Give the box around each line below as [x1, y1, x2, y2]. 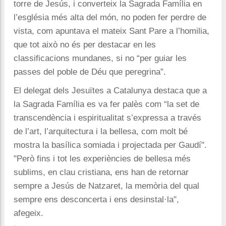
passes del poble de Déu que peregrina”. [14, 67, 168, 77]
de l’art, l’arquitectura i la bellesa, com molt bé [14, 126, 188, 136]
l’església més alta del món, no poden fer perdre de [14, 12, 206, 22]
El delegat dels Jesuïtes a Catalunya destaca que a [14, 85, 207, 95]
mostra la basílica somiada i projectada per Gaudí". [14, 140, 207, 150]
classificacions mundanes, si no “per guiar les [14, 53, 187, 63]
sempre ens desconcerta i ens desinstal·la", [14, 194, 179, 204]
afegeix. [14, 208, 46, 218]
